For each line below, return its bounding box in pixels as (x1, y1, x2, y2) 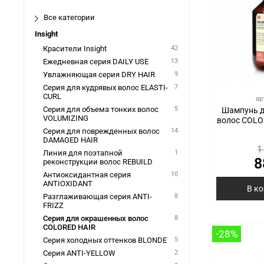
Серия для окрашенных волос (42, 214, 148, 223)
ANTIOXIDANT (42, 179, 93, 189)
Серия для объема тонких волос (42, 105, 159, 114)
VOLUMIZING (42, 114, 88, 123)
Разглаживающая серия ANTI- (42, 192, 152, 202)
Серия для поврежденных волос (42, 127, 160, 136)
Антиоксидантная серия (42, 170, 131, 180)
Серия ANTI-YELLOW (42, 249, 115, 258)
